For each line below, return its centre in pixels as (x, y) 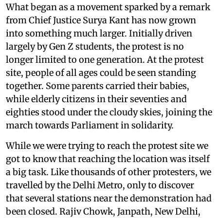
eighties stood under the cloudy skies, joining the (109, 112)
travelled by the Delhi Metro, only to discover (100, 185)
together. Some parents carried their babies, (98, 86)
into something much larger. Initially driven (99, 33)
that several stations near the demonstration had (109, 198)
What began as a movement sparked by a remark (108, 7)
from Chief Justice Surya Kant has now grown (101, 20)
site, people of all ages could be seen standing (101, 73)
